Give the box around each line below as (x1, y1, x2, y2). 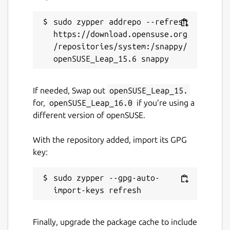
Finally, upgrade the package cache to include (33, 217, 197, 226)
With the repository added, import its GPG (33, 135, 187, 144)
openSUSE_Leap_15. (109, 85, 188, 95)
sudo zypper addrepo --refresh (53, 16, 187, 26)
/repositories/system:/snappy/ (53, 41, 187, 51)
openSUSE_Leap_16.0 (49, 98, 132, 107)
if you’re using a (135, 98, 195, 107)
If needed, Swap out (33, 85, 107, 95)
